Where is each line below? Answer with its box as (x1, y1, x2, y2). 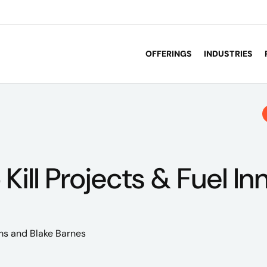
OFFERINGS (145, 48, 192, 59)
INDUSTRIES (204, 48, 253, 59)
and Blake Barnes (8, 227, 86, 240)
